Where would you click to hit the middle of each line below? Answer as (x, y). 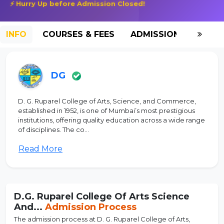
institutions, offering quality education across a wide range (111, 120)
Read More (40, 148)
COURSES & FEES (78, 34)
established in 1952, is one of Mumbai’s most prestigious (106, 110)
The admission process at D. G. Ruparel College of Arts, (102, 219)
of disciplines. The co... (53, 129)
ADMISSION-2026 (167, 34)
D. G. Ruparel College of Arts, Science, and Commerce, (107, 101)
